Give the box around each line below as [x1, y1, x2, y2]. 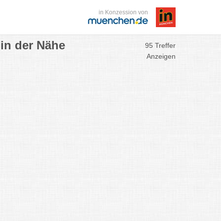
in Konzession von [99, 9, 148, 16]
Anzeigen [147, 52, 176, 60]
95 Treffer [145, 41, 176, 49]
